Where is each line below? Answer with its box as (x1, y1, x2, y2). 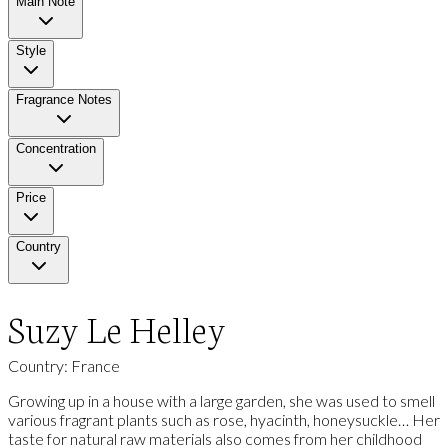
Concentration (16, 141, 96, 157)
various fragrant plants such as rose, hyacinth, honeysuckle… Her (8, 410, 440, 430)
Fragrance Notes (16, 92, 112, 108)
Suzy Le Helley (8, 303, 226, 353)
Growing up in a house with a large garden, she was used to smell (8, 391, 435, 411)
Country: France (8, 356, 120, 376)
